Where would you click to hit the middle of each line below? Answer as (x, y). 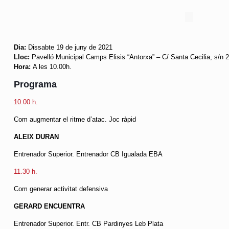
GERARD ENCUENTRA (49, 206)
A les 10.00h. (51, 66)
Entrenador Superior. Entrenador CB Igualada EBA (88, 154)
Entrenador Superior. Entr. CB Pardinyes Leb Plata (88, 223)
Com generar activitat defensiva (61, 189)
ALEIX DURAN (36, 136)
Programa (35, 84)
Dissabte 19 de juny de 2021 (70, 47)
